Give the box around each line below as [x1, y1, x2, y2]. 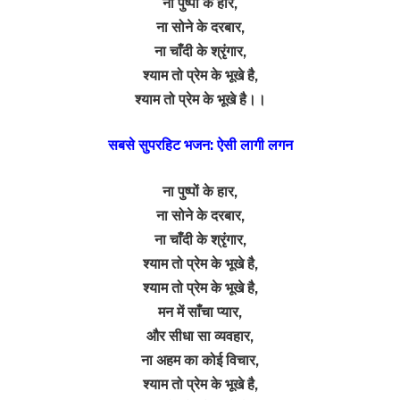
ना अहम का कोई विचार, [141, 351, 259, 369]
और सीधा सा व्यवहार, [146, 327, 254, 345]
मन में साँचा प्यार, [158, 303, 242, 321]
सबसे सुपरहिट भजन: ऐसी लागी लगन [107, 137, 293, 154]
